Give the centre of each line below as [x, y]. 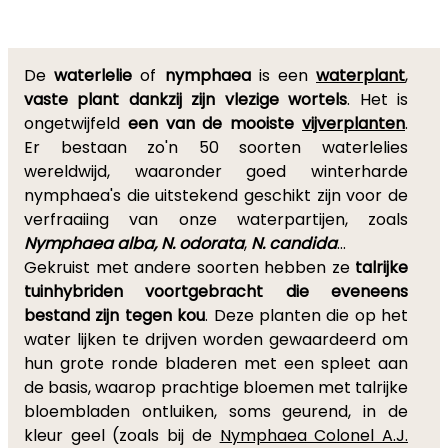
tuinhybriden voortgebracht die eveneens [216, 291]
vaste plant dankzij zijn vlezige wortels [186, 99]
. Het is [378, 99]
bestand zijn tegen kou [115, 315]
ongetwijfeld [76, 123]
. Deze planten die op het [306, 315]
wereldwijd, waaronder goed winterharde [216, 171]
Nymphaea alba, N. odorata [134, 243]
